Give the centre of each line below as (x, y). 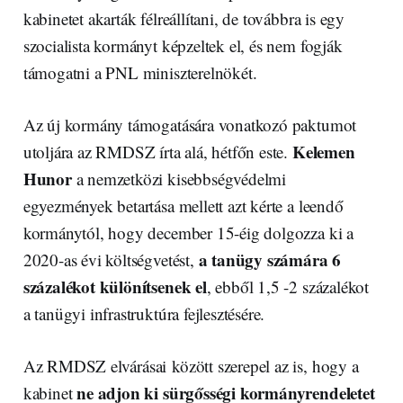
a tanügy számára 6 (270, 260)
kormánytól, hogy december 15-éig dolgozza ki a (188, 233)
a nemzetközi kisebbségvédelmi (179, 179)
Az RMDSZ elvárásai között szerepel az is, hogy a (191, 366)
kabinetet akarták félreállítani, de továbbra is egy (184, 19)
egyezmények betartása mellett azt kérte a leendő (183, 206)
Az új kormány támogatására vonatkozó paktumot (190, 125)
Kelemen (323, 152)
